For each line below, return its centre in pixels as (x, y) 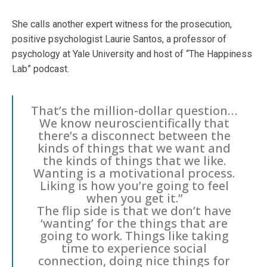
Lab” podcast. (41, 69)
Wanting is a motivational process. (134, 173)
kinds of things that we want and (134, 148)
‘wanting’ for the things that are (134, 223)
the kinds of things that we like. (134, 160)
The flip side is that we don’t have (134, 210)
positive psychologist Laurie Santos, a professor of (119, 39)
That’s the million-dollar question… (134, 110)
